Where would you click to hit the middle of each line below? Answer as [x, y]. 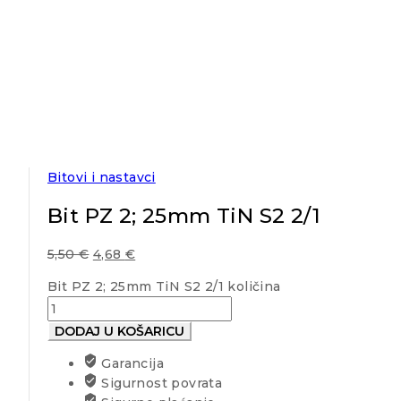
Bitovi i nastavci [102, 177]
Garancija [131, 364]
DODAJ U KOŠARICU [119, 332]
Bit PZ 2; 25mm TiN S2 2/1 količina [164, 287]
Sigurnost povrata [160, 384]
